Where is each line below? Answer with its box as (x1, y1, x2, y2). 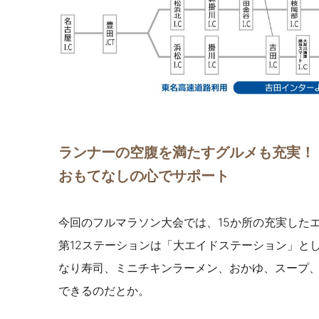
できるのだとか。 (58, 283, 150, 298)
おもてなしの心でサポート (58, 167, 229, 185)
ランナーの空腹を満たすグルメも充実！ (58, 144, 315, 162)
